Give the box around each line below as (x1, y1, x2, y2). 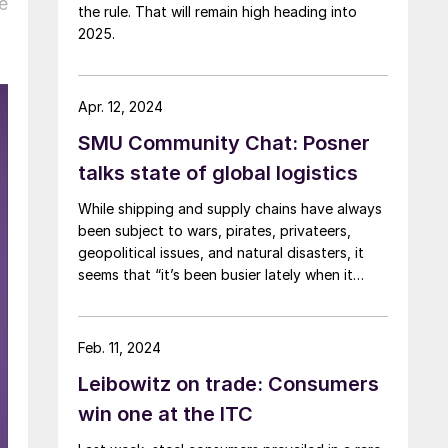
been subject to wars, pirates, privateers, (78, 221, 351, 239)
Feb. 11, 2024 (78, 338, 161, 356)
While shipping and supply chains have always (78, 199, 382, 217)
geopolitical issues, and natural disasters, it (78, 243, 364, 261)
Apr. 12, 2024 (78, 97, 163, 115)
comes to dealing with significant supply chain (78, 287, 385, 305)
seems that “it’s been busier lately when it (78, 265, 353, 283)
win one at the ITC (78, 401, 253, 426)
